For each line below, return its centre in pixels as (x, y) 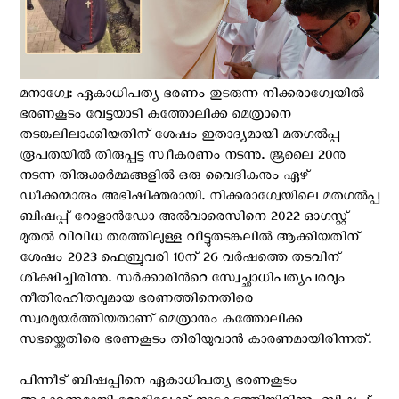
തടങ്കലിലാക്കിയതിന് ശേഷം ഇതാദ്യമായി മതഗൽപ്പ (179, 137)
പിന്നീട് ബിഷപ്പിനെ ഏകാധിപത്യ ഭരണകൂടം (158, 383)
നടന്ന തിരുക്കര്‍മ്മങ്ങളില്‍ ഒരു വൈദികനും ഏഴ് (164, 178)
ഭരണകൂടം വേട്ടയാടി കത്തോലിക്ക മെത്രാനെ (155, 116)
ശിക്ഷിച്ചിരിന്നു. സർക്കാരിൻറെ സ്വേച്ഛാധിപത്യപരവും (182, 280)
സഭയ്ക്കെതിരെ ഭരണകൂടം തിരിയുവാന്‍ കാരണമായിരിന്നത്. (195, 342)
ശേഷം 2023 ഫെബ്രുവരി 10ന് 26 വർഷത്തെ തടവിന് (180, 260)
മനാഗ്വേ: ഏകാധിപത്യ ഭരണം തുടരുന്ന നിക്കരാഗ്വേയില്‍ (191, 96)
